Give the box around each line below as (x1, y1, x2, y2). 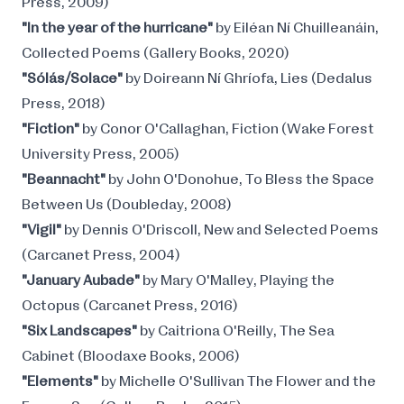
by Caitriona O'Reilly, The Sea (140, 324, 335, 338)
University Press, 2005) (22, 147, 179, 161)
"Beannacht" (22, 172, 108, 187)
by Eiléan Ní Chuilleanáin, (216, 21, 379, 35)
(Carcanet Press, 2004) (22, 248, 180, 262)
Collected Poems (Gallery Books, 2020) (22, 46, 289, 60)
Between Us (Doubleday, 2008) (22, 197, 232, 212)
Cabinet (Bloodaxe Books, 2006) (22, 349, 240, 363)
